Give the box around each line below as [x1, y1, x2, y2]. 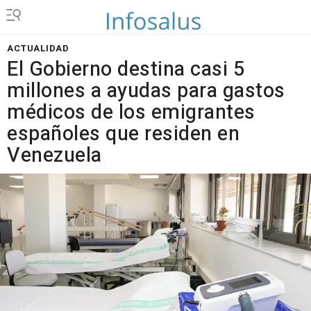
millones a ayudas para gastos [7, 76, 285, 106]
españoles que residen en [7, 119, 239, 149]
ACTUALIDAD [7, 42, 69, 55]
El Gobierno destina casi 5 [7, 55, 244, 84]
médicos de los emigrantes [7, 98, 255, 127]
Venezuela [7, 141, 102, 170]
